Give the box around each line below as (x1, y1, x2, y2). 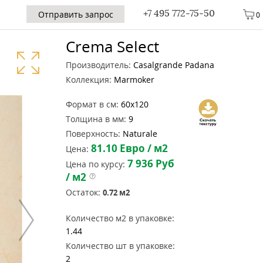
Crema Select (66, 36, 159, 57)
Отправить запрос (38, 8, 113, 20)
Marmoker (112, 74, 154, 85)
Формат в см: (66, 99, 119, 110)
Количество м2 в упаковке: (66, 213, 174, 224)
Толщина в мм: (66, 113, 126, 124)
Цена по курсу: (66, 159, 127, 170)
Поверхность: (66, 128, 120, 139)
